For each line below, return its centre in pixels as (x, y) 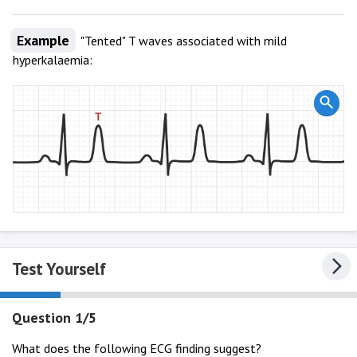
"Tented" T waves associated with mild (182, 41)
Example (43, 41)
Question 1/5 (54, 318)
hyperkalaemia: (53, 60)
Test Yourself (59, 269)
